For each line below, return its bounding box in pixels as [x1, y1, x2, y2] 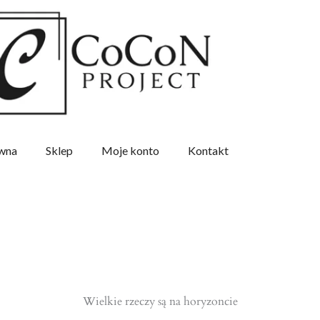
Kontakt [187, 144, 229, 158]
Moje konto [101, 144, 159, 158]
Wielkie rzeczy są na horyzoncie [82, 294, 238, 310]
